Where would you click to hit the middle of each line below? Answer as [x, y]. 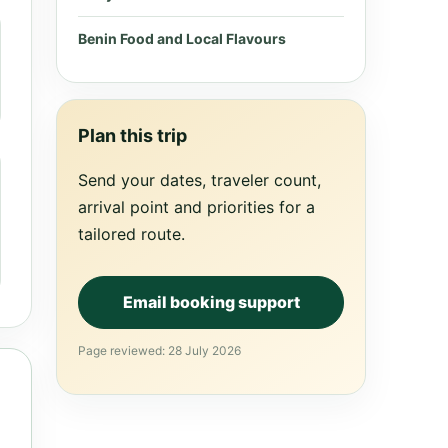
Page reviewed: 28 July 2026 [159, 350]
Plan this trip [132, 135]
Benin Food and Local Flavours [182, 38]
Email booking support [211, 302]
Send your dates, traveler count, [199, 180]
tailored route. [131, 234]
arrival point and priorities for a [196, 207]
